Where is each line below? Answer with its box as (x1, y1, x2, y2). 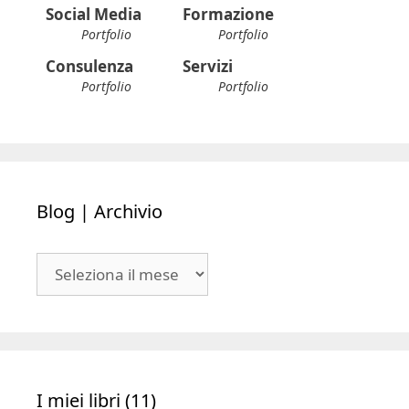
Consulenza (46, 56, 133, 78)
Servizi (183, 56, 233, 78)
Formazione (183, 4, 274, 26)
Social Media (46, 4, 142, 26)
